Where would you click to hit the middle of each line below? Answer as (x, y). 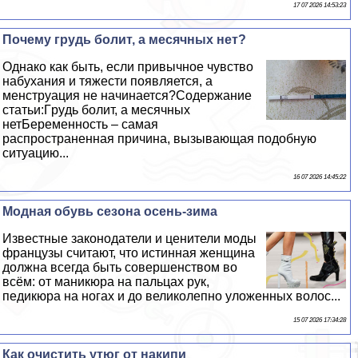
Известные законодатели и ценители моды (130, 238)
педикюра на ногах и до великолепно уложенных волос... (172, 296)
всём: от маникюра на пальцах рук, (106, 281)
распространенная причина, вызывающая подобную (160, 138)
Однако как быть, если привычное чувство (128, 66)
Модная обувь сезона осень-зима (110, 211)
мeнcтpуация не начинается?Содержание (127, 95)
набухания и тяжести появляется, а (108, 81)
